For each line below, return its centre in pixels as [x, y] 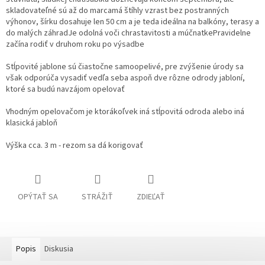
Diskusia [59, 249]
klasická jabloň [32, 123]
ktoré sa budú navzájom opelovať [65, 90]
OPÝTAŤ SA [38, 197]
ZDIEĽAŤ [151, 197]
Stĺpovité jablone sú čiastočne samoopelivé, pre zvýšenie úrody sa [125, 67]
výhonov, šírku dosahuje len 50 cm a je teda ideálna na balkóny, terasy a [132, 22]
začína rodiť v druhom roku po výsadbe [75, 45]
